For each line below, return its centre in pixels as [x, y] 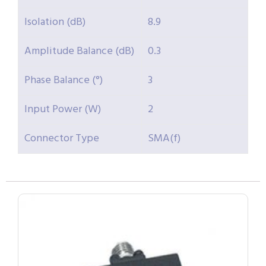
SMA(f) [164, 139]
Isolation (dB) [55, 23]
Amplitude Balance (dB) [79, 52]
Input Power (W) [63, 110]
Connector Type [62, 139]
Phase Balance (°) [64, 81]
